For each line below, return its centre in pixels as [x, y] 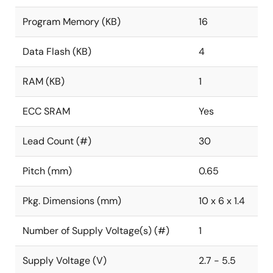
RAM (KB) [44, 81]
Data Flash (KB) [57, 51]
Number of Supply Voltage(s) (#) [96, 231]
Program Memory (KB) [72, 22]
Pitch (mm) [47, 171]
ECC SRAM [46, 111]
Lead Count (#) [57, 141]
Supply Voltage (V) [65, 261]
